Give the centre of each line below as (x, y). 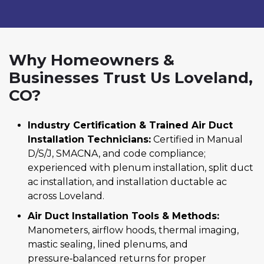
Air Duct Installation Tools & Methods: (123, 216)
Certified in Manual (197, 140)
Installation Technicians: (89, 140)
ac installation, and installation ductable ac (127, 182)
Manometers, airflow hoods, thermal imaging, (133, 230)
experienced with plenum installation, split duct (141, 168)
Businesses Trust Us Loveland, (131, 78)
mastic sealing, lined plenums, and (108, 245)
